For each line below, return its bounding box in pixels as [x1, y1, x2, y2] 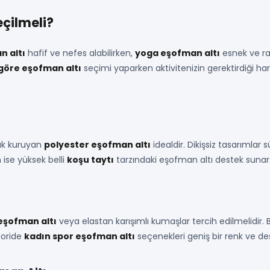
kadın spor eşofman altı [24, 230, 135, 242]
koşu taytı [67, 154, 114, 166]
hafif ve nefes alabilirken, [25, 47, 135, 59]
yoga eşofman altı [135, 47, 220, 59]
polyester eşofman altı [44, 139, 151, 151]
